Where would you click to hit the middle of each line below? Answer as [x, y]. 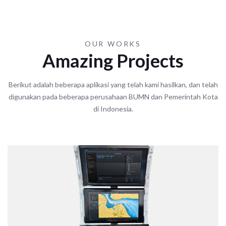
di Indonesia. [113, 108]
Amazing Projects [113, 60]
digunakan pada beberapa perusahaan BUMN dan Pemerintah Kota [113, 96]
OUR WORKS [113, 43]
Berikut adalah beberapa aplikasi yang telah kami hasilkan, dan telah [113, 84]
